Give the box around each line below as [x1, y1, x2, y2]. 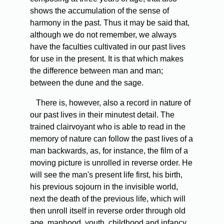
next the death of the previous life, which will [30, 194, 185, 203]
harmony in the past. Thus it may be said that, [30, 18, 189, 27]
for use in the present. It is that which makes [30, 54, 183, 63]
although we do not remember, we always [30, 30, 176, 39]
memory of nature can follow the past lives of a [30, 134, 193, 143]
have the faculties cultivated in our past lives [30, 42, 185, 51]
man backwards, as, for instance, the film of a [30, 146, 188, 155]
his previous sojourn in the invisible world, [30, 182, 178, 191]
